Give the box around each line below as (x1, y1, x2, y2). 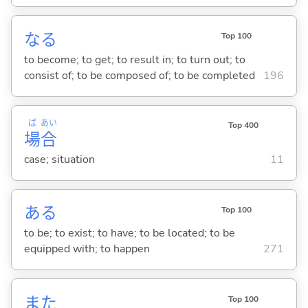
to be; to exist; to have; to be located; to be (23, 225, 235, 241)
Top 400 (228, 120, 258, 131)
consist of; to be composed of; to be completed (23, 68, 255, 84)
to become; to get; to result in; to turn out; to (23, 52, 245, 68)
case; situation (23, 152, 95, 168)
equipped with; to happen (23, 241, 150, 257)
